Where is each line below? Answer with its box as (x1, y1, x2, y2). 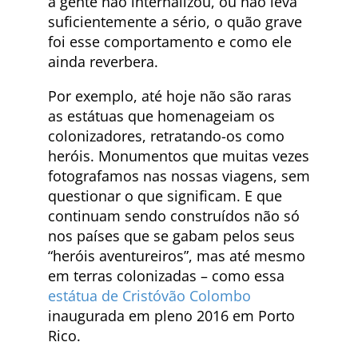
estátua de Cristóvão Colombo (48, 286, 251, 306)
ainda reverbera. (48, 52, 158, 72)
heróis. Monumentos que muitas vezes (48, 146, 309, 166)
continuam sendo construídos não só (48, 206, 300, 226)
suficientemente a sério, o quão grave (48, 12, 302, 32)
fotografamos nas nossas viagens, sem (48, 166, 310, 186)
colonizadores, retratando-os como (48, 126, 284, 146)
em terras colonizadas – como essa (48, 266, 284, 286)
